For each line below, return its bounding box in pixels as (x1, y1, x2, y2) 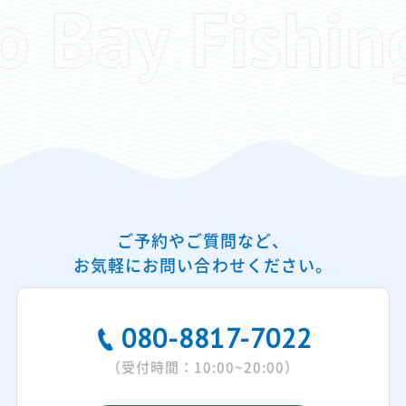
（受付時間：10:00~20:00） (106, 360, 300, 374)
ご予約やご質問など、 (116, 232, 290, 249)
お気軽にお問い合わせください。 (73, 256, 333, 274)
